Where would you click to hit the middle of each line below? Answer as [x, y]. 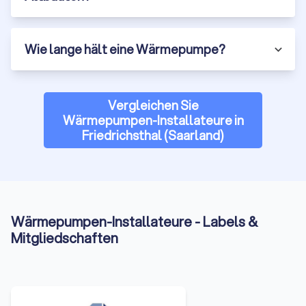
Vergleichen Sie [153, 106]
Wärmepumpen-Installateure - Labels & [134, 222]
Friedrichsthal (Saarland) [153, 136]
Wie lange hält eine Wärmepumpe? [125, 50]
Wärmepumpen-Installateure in [153, 121]
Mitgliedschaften [65, 238]
